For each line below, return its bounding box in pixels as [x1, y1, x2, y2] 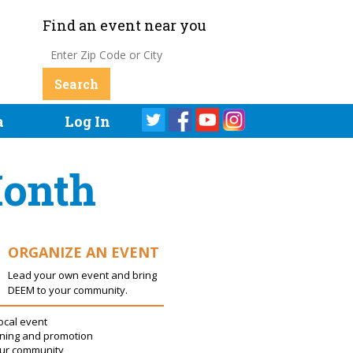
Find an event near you [43, 15, 207, 35]
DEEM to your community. [7, 283, 128, 298]
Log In [64, 112, 110, 132]
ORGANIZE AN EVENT [7, 242, 159, 262]
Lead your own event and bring [7, 268, 157, 283]
